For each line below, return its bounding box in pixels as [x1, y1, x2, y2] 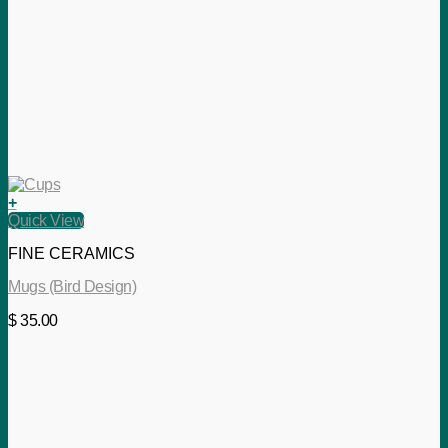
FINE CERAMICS [8, 245, 135, 263]
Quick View [8, 212, 84, 230]
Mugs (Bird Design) [8, 278, 136, 296]
